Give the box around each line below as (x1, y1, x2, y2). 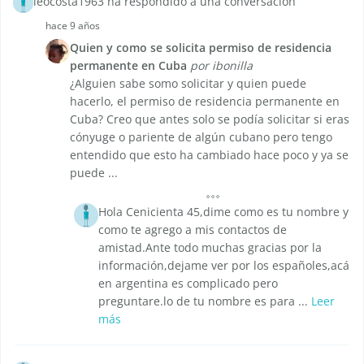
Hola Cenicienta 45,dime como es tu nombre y (98, 204, 349, 220)
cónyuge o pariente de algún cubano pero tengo (70, 129, 332, 145)
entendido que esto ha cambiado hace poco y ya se (70, 147, 349, 163)
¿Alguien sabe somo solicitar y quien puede (70, 76, 306, 92)
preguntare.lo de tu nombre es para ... (98, 293, 311, 310)
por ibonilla (190, 58, 253, 74)
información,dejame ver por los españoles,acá (98, 258, 349, 274)
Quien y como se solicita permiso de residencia (70, 40, 331, 56)
